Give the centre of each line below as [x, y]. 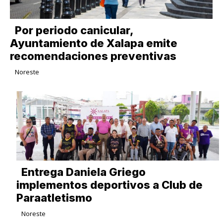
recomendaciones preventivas [93, 56]
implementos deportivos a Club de [109, 185]
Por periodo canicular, [74, 30]
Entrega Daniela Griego [83, 172]
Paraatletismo [54, 198]
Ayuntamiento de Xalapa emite [93, 43]
